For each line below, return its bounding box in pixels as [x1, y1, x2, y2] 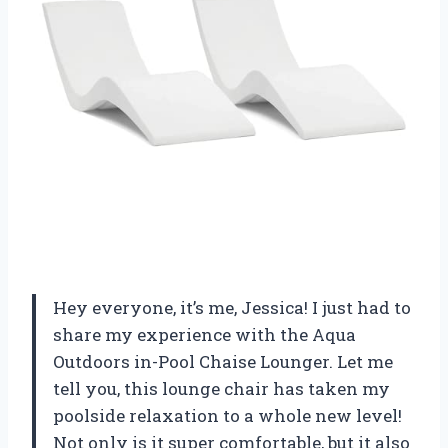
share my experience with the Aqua [53, 322, 356, 346]
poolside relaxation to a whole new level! [53, 403, 402, 427]
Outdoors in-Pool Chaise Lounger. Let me [53, 349, 393, 373]
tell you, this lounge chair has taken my [53, 376, 390, 400]
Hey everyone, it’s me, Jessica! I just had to [53, 295, 411, 319]
